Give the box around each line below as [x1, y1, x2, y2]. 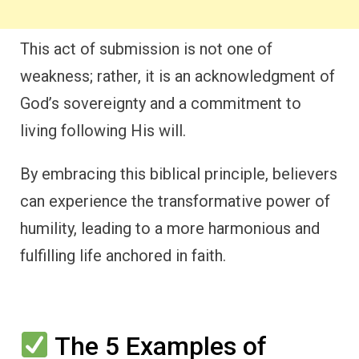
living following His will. [20, 120, 186, 140]
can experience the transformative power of [20, 191, 330, 211]
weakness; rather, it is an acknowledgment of [20, 66, 335, 86]
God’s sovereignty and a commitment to [20, 93, 301, 113]
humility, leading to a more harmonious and [20, 218, 320, 238]
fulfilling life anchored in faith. [20, 245, 226, 265]
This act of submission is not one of [20, 38, 272, 58]
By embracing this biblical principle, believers [20, 163, 337, 184]
